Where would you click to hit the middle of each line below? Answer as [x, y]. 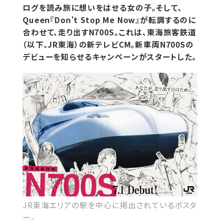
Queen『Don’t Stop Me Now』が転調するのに [110, 20]
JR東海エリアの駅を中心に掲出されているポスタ [110, 205]
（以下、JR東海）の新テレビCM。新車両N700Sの [108, 44]
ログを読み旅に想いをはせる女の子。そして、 [102, 8]
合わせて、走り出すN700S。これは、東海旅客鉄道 [110, 32]
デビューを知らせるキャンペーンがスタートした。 [110, 57]
